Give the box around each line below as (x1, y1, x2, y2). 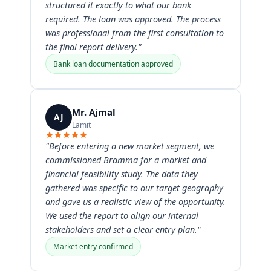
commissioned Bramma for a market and (45, 154, 206, 166)
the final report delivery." (45, 41, 142, 53)
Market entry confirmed (53, 241, 133, 252)
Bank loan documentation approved (53, 59, 173, 69)
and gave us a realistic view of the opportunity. (45, 195, 226, 207)
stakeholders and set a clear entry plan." (45, 223, 201, 235)
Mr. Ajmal (72, 105, 116, 118)
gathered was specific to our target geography (45, 181, 223, 194)
